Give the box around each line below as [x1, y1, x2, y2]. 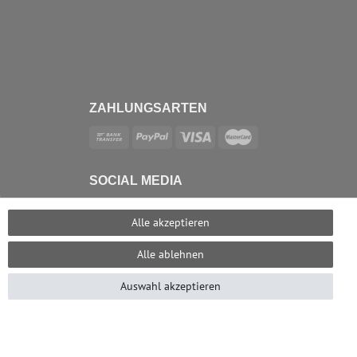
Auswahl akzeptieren [120, 279, 221, 293]
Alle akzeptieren [131, 215, 210, 229]
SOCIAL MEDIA [89, 174, 182, 188]
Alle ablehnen [137, 247, 204, 261]
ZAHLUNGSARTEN [89, 100, 207, 115]
